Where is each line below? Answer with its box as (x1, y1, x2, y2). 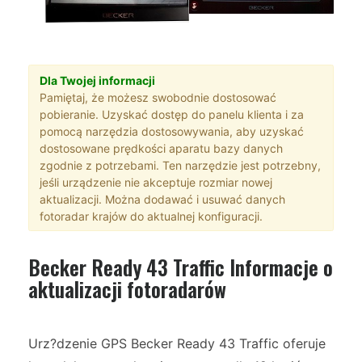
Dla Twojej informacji (39, 73, 155, 87)
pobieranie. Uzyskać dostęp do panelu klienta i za (39, 107, 304, 121)
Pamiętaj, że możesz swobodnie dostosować (39, 90, 276, 104)
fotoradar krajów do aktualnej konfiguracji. (39, 208, 263, 223)
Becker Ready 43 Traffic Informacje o (28, 252, 333, 283)
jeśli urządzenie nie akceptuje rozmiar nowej (39, 175, 272, 189)
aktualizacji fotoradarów (28, 274, 226, 305)
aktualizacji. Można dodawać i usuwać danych (39, 192, 285, 206)
